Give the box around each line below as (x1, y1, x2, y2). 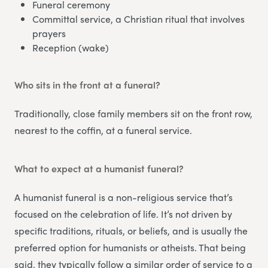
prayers (32, 26, 66, 40)
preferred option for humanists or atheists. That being (14, 240, 246, 254)
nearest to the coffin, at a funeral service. (14, 123, 192, 137)
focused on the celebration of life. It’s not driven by (14, 206, 232, 221)
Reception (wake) (32, 40, 109, 54)
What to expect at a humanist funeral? (14, 161, 184, 175)
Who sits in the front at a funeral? (14, 77, 160, 92)
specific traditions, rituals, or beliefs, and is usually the (14, 223, 248, 237)
